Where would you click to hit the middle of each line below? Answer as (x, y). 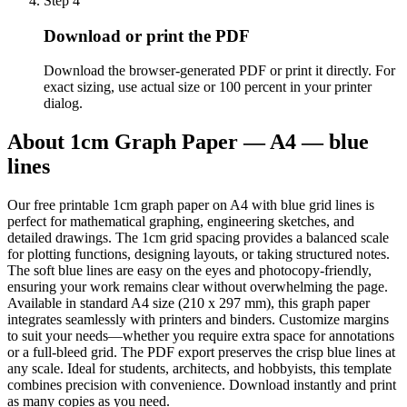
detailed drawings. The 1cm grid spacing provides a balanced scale (198, 238)
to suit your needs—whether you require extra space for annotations (201, 336)
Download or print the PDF (147, 35)
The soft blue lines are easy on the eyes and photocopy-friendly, (189, 271)
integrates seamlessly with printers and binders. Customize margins (198, 320)
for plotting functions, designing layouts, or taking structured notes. (199, 254)
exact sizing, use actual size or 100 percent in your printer (208, 87)
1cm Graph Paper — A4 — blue (219, 142)
